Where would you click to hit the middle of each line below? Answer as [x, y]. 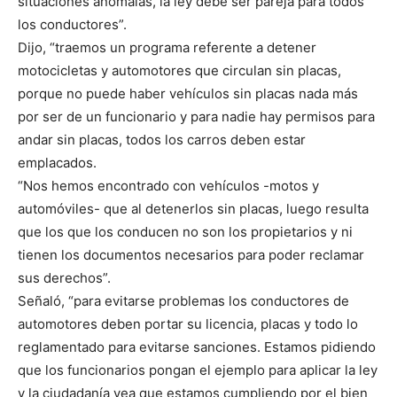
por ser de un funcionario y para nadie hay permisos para [196, 117]
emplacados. [57, 163]
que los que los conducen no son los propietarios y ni [185, 232]
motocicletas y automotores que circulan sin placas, [179, 71]
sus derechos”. [64, 278]
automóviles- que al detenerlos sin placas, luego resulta [193, 209]
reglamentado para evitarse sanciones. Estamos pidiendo [197, 347]
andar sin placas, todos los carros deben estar [162, 140]
